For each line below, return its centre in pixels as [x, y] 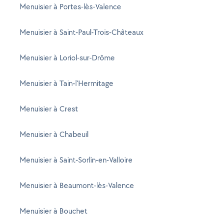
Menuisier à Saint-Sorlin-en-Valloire [76, 160]
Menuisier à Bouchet [54, 211]
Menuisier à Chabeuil [54, 134]
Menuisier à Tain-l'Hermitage [67, 83]
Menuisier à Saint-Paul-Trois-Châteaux [82, 32]
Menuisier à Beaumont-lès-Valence [77, 185]
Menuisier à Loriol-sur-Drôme [67, 58]
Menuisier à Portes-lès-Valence [70, 7]
